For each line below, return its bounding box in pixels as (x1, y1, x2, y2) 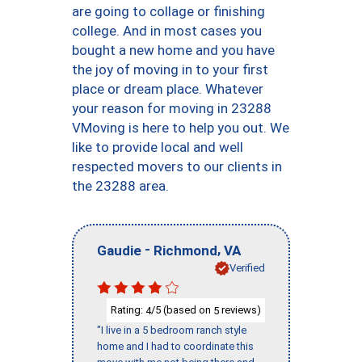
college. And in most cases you (72, 23, 262, 39)
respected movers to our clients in (72, 158, 282, 175)
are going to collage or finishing (72, 3, 265, 19)
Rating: (111, 303, 145, 316)
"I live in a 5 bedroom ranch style (97, 324, 246, 337)
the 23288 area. (72, 178, 169, 194)
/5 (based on (151, 303, 213, 316)
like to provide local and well (72, 139, 243, 155)
